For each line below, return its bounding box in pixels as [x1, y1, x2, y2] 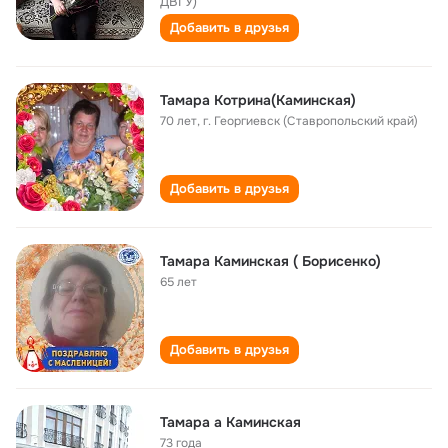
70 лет [160, 113, 197, 129]
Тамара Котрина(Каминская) [160, 91, 356, 109]
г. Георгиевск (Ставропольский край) [203, 113, 418, 129]
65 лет [160, 274, 197, 290]
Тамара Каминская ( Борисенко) [160, 252, 381, 270]
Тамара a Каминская [160, 413, 301, 431]
